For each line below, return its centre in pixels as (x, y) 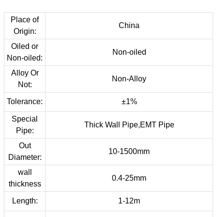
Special (25, 119)
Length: (25, 201)
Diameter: (25, 157)
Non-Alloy (129, 79)
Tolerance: (25, 101)
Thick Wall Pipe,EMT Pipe (129, 125)
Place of (25, 20)
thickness (25, 184)
